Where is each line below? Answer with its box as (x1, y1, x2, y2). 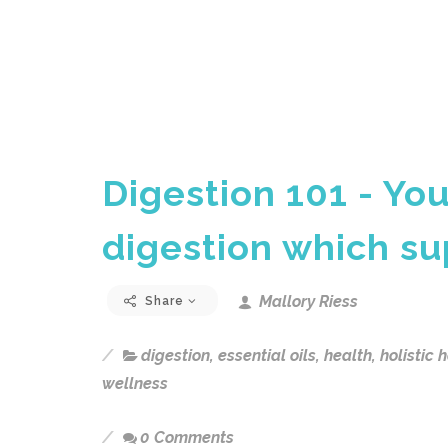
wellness (102, 374, 168, 393)
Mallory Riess (255, 292, 358, 311)
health (324, 346, 372, 365)
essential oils (218, 346, 316, 365)
